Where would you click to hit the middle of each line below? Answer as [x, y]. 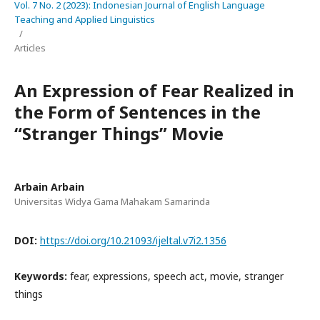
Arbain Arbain [49, 187]
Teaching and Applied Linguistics [85, 19]
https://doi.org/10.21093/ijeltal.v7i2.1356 [133, 240]
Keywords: [42, 276]
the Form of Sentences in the [137, 112]
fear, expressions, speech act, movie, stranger [177, 276]
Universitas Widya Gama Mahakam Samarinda [112, 201]
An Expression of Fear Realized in [154, 90]
